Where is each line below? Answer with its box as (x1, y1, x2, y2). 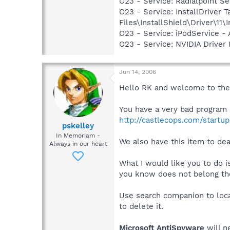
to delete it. (119, 201, 163, 211)
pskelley (62, 121, 94, 131)
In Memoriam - (56, 132, 100, 140)
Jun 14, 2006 (119, 68, 156, 75)
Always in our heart (49, 140, 107, 148)
